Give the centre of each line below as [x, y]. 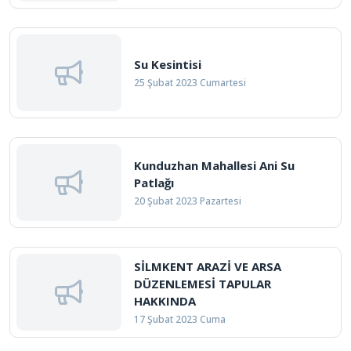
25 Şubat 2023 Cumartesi [190, 83]
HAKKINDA [165, 301]
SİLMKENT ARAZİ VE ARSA [208, 266]
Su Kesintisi [168, 64]
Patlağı [154, 183]
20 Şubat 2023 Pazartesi [188, 201]
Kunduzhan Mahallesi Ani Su [214, 165]
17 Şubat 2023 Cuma [180, 319]
